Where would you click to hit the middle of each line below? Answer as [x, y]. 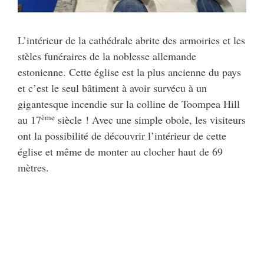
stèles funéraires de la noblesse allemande [107, 56]
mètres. [33, 168]
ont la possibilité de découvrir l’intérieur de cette [122, 136]
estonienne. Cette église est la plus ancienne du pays [129, 72]
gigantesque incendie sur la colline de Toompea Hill [129, 104]
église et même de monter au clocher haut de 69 [120, 152]
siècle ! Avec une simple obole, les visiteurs [150, 120]
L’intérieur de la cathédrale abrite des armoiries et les [131, 40]
